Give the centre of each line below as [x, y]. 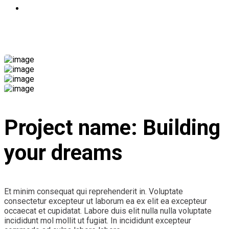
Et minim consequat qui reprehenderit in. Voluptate [94, 191]
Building [181, 127]
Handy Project [56, 34]
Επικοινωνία [48, 8]
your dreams [63, 152]
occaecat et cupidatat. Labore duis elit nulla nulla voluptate [108, 211]
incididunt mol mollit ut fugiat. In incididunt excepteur [98, 220]
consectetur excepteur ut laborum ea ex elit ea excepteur [106, 201]
